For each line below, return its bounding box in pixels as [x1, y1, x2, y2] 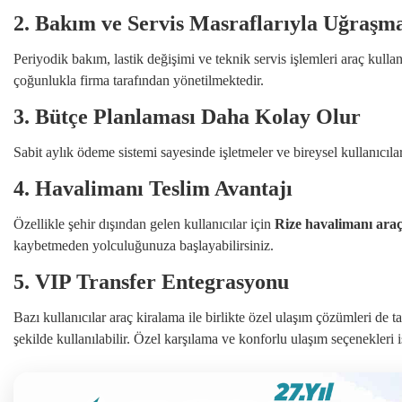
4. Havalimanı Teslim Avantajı [13, 176, 293, 200]
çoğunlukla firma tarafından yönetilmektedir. [13, 72, 264, 88]
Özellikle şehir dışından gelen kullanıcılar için [13, 215, 275, 232]
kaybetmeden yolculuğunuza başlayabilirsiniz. [13, 237, 274, 253]
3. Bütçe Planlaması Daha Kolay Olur [13, 104, 361, 128]
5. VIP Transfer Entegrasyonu [13, 269, 289, 293]
